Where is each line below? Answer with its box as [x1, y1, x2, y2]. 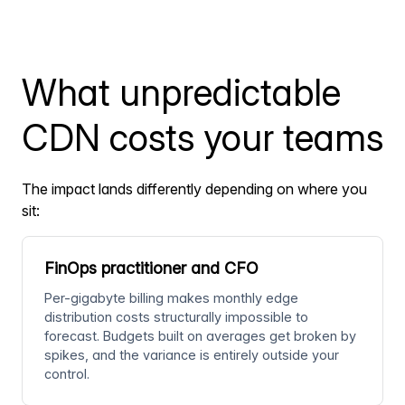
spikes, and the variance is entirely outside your [44, 347, 339, 363]
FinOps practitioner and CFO [44, 259, 259, 278]
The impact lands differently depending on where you [22, 180, 367, 199]
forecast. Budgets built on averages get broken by [44, 328, 356, 344]
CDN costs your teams [22, 115, 383, 161]
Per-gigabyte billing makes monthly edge [44, 290, 298, 306]
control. [44, 366, 89, 382]
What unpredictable [22, 70, 341, 116]
